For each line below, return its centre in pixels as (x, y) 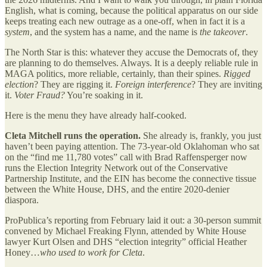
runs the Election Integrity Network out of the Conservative (116, 167)
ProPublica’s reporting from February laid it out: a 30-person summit (133, 220)
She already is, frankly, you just (201, 135)
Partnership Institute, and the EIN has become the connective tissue (131, 178)
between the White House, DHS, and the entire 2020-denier (117, 189)
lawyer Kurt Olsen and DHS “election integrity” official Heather (126, 241)
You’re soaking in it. (104, 95)
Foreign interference (153, 84)
